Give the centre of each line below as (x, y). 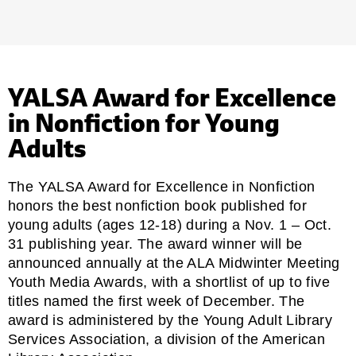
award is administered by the (106, 320)
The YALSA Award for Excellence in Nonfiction (162, 186)
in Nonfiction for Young (144, 122)
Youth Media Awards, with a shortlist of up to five (169, 282)
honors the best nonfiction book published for (157, 205)
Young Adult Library (268, 320)
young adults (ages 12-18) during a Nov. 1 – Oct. (170, 224)
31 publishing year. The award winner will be (155, 244)
